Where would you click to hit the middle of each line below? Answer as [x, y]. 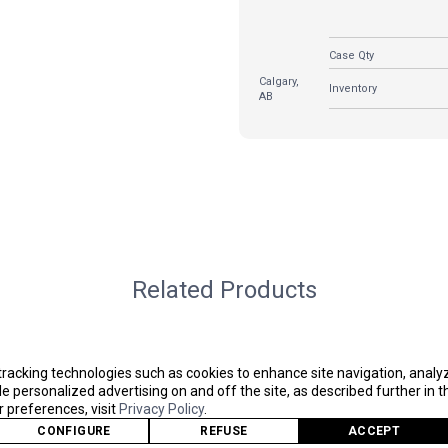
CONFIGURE [74, 431]
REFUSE [224, 431]
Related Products [224, 289]
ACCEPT [374, 431]
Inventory [353, 88]
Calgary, [279, 81]
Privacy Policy [161, 409]
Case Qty [351, 55]
